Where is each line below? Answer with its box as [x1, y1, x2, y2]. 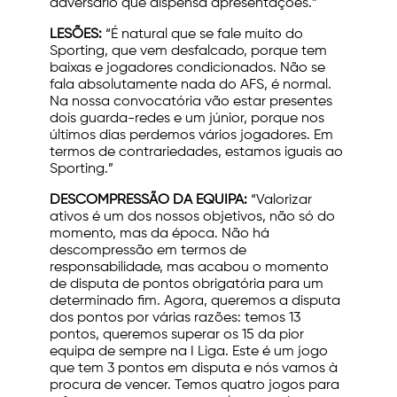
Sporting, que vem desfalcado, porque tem [50, 44, 327, 59]
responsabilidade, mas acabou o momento [50, 261, 329, 276]
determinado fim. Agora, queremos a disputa [50, 294, 340, 309]
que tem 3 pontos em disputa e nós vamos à [50, 362, 338, 377]
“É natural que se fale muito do [102, 27, 303, 43]
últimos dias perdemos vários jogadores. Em [50, 128, 333, 144]
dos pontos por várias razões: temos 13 [50, 311, 300, 326]
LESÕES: [50, 27, 102, 43]
